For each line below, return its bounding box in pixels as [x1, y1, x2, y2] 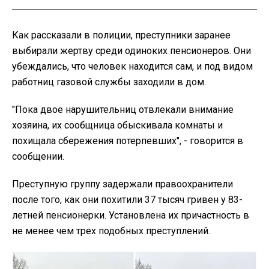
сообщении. [12, 150, 64, 162]
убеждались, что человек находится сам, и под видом [12, 60, 253, 72]
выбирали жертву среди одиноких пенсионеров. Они [12, 44, 251, 56]
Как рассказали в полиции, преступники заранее [12, 29, 231, 41]
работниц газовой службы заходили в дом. [12, 76, 206, 88]
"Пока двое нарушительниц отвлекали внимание [12, 103, 234, 115]
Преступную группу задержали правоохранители [12, 178, 233, 190]
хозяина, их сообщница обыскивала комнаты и [12, 119, 223, 131]
